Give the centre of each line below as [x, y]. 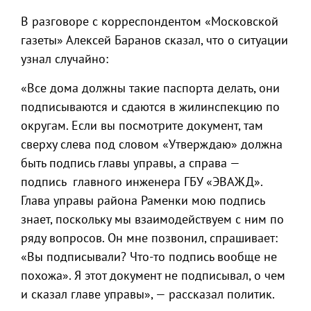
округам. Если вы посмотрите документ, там [142, 125]
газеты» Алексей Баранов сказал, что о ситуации [154, 40]
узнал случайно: [65, 59]
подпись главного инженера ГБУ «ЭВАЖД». [142, 182]
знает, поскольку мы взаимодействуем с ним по [152, 219]
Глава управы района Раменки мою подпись [143, 200]
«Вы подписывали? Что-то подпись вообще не [149, 257]
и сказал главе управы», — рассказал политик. [148, 294]
